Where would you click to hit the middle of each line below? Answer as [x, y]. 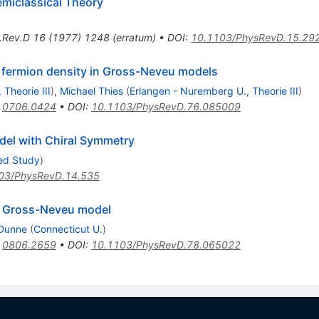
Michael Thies [91, 90]
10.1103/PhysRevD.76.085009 [166, 106]
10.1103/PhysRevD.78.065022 [166, 244]
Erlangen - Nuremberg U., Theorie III [214, 90]
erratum [134, 37]
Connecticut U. [68, 229]
